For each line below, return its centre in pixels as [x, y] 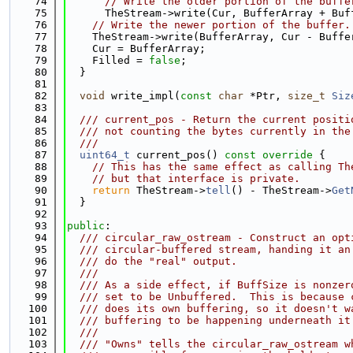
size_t [307, 96]
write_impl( [143, 96]
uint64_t [105, 155]
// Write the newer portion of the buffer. [221, 25]
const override [269, 155]
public [86, 226]
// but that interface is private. [196, 178]
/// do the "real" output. [152, 261]
